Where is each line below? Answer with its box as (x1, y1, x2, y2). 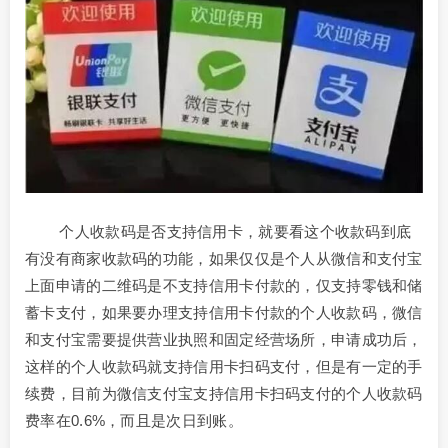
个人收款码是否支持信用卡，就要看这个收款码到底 (25, 222, 412, 240)
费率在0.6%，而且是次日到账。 (25, 411, 243, 429)
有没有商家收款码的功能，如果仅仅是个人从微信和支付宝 (25, 249, 423, 267)
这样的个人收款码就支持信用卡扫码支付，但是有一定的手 (25, 357, 423, 375)
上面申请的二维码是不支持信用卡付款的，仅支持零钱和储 (25, 276, 423, 294)
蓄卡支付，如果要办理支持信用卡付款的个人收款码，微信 (25, 303, 423, 321)
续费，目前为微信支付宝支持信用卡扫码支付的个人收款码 (25, 384, 423, 402)
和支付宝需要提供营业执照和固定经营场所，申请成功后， (25, 330, 423, 348)
